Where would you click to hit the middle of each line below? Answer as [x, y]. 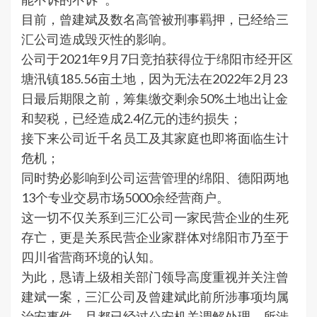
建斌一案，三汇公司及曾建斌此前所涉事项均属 [155, 296]
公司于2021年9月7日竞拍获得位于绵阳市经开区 [157, 58]
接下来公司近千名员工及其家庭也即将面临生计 [155, 138]
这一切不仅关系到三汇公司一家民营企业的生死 [155, 217]
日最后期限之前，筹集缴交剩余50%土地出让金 [155, 98]
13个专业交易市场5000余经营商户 [119, 197]
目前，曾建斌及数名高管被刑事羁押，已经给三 [155, 19]
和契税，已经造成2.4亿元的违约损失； [132, 118]
